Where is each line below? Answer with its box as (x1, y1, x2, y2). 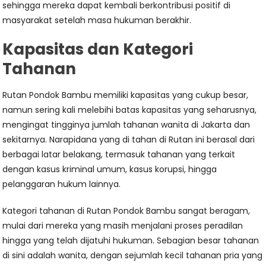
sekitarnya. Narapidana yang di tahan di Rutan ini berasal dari (2, 134, 255, 145)
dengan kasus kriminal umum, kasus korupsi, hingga (2, 163, 217, 175)
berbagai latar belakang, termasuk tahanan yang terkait (2, 148, 236, 160)
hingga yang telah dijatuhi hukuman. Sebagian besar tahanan (2, 235, 259, 246)
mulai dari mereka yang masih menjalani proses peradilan (2, 220, 243, 232)
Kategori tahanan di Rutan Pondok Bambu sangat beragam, (2, 205, 251, 217)
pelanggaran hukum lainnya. (2, 178, 121, 190)
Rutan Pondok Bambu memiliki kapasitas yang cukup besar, (2, 89, 249, 101)
